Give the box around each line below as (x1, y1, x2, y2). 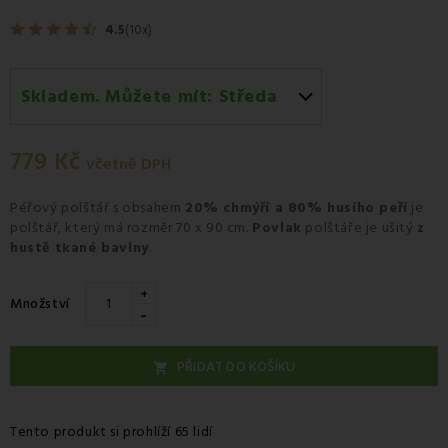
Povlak (252, 217, 302, 238)
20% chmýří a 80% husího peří (185, 197, 408, 218)
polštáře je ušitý (301, 217, 418, 238)
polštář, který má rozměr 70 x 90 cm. (10, 217, 253, 238)
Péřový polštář (10, 197, 110, 218)
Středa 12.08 (37, 115, 130, 136)
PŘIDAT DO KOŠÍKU (177, 356, 296, 377)
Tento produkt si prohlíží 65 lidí (10, 421, 213, 442)
